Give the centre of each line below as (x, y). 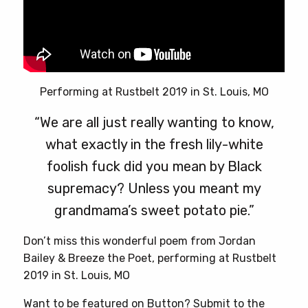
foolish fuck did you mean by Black (154, 166)
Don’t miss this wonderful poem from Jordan (140, 241)
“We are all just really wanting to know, (154, 122)
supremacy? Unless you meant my (154, 188)
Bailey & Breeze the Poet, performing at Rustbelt (150, 258)
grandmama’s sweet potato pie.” (154, 210)
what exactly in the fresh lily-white (154, 144)
